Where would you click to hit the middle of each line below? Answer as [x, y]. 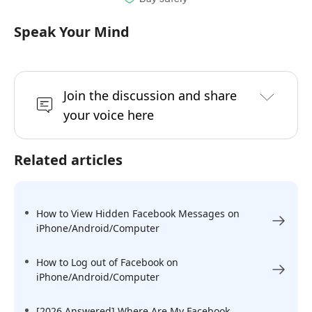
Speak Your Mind [72, 32]
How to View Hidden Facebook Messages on [138, 214]
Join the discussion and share [150, 96]
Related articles [68, 160]
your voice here [109, 115]
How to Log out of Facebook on [107, 263]
